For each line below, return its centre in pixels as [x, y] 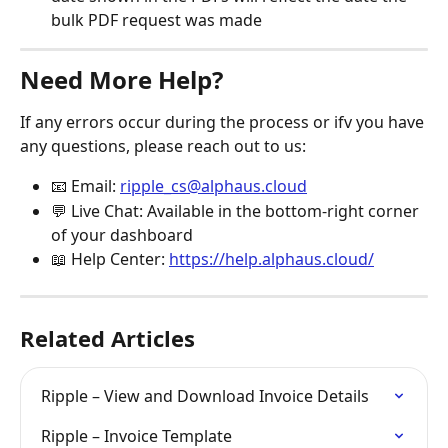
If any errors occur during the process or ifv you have [224, 122]
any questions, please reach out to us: [163, 146]
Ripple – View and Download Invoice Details [205, 396]
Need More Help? [121, 80]
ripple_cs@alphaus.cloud [213, 186]
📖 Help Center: [110, 258]
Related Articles [107, 338]
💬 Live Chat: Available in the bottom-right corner [237, 210]
